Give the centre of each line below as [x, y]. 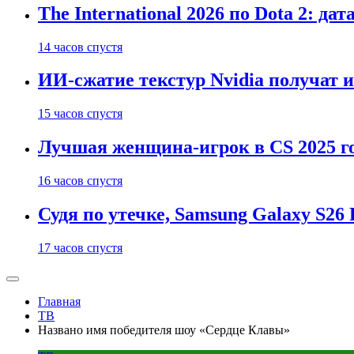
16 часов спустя [80, 181]
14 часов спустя [80, 47]
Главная [59, 301]
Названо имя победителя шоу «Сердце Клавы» [164, 330]
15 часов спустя [80, 114]
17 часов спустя [80, 248]
